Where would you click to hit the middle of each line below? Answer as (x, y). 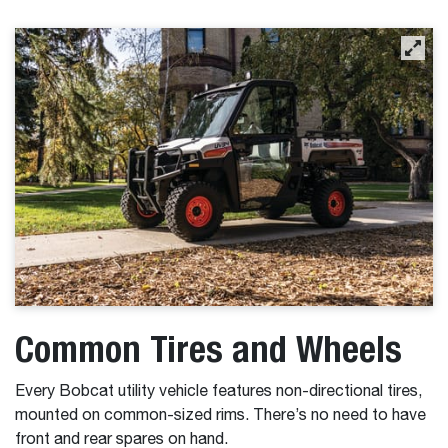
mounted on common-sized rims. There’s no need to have (220, 416)
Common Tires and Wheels (208, 349)
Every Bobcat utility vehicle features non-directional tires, (218, 392)
